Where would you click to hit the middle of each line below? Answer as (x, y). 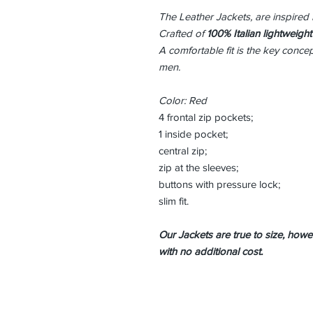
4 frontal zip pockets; (206, 117)
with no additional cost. (211, 251)
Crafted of (183, 33)
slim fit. (174, 201)
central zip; (183, 151)
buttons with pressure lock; (219, 184)
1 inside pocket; (193, 134)
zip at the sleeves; (198, 167)
